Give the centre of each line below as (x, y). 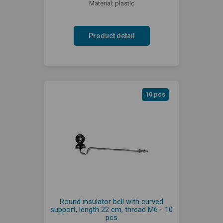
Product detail (111, 36)
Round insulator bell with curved (111, 201)
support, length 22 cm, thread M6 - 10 (111, 209)
